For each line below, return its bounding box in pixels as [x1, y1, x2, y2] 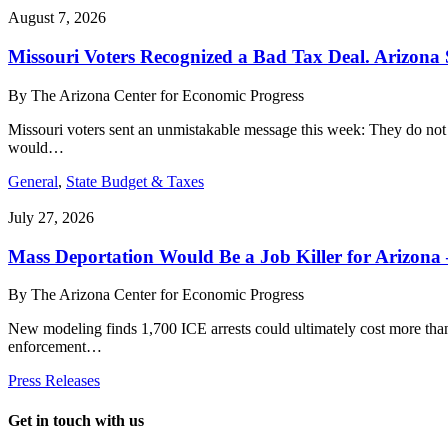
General [8, 172, 58, 190]
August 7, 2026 [8, 9, 106, 27]
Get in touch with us [8, 411, 144, 429]
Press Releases [8, 372, 100, 390]
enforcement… [8, 338, 102, 356]
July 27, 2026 [8, 208, 94, 226]
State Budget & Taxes [66, 172, 204, 190]
